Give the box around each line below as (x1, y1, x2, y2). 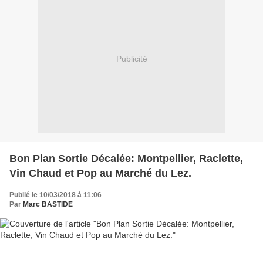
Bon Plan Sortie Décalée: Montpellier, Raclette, (9, 152, 243, 164)
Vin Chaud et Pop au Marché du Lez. (9, 167, 191, 179)
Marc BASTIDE (23, 200, 73, 208)
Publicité (116, 54, 147, 64)
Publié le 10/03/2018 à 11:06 (9, 190, 102, 199)
